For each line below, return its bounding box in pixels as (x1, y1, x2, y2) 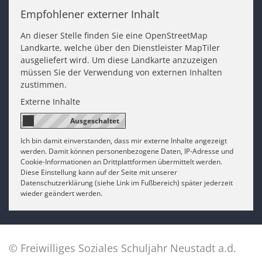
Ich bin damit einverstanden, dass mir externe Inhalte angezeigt (20, 135, 227, 146)
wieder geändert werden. (20, 188, 102, 198)
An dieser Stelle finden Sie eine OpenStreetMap (20, 30, 208, 42)
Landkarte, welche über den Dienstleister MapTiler (20, 42, 220, 54)
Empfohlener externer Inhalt (20, 7, 159, 22)
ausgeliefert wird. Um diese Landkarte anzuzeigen (20, 54, 218, 66)
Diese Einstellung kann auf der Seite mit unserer (20, 167, 177, 177)
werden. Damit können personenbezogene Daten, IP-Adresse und (20, 146, 233, 156)
